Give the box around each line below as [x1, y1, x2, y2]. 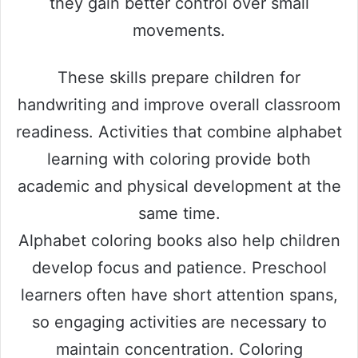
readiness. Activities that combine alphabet [16, 121, 342, 141]
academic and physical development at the [17, 176, 341, 196]
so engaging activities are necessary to [31, 312, 327, 332]
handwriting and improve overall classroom [18, 94, 340, 114]
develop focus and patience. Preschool [31, 257, 327, 277]
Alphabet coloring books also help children [18, 230, 340, 250]
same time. [137, 203, 221, 223]
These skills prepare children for [58, 67, 300, 87]
